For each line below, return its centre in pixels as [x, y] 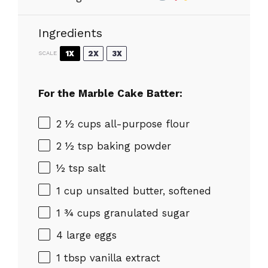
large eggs [90, 235]
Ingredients [70, 33]
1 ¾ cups [78, 213]
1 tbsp [71, 258]
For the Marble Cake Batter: [110, 93]
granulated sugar [145, 213]
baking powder [132, 146]
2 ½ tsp [75, 146]
